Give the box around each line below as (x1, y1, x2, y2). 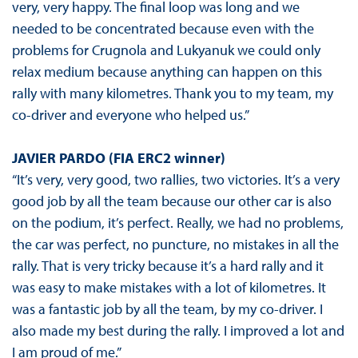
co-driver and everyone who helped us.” (11, 105, 249, 125)
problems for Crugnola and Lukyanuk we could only (11, 41, 320, 60)
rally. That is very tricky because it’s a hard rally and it (11, 257, 324, 276)
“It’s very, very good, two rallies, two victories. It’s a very (11, 170, 340, 189)
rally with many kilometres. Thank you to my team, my (11, 84, 333, 103)
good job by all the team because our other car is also (11, 192, 332, 211)
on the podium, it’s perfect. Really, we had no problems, (11, 213, 344, 233)
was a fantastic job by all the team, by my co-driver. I (11, 300, 323, 319)
